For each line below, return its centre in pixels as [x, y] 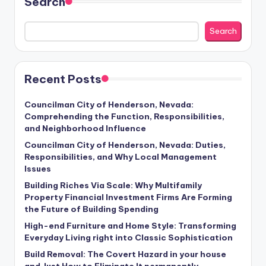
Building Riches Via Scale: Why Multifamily [113, 185]
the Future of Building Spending [91, 209]
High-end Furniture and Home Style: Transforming [130, 225]
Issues [38, 168]
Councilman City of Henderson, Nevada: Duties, [125, 145]
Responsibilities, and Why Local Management [121, 156]
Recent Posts [63, 79]
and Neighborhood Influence [85, 128]
